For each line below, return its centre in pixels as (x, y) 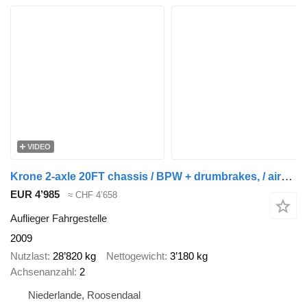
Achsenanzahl (42, 272)
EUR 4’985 (35, 195)
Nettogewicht (135, 256)
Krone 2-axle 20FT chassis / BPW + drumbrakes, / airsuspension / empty (287, 177)
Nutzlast (29, 256)
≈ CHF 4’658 (93, 195)
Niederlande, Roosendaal (84, 295)
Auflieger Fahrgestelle (59, 218)
